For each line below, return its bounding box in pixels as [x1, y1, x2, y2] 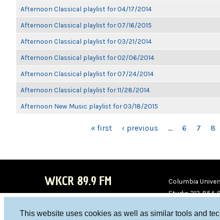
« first [90, 123, 112, 133]
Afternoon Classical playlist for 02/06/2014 [21, 54, 154, 61]
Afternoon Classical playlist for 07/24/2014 [21, 70, 154, 78]
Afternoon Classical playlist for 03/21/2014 [21, 37, 152, 45]
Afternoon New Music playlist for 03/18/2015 [21, 102, 158, 110]
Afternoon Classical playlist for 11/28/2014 [21, 86, 150, 94]
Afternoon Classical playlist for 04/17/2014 [21, 5, 152, 13]
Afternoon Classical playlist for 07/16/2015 [21, 21, 152, 29]
